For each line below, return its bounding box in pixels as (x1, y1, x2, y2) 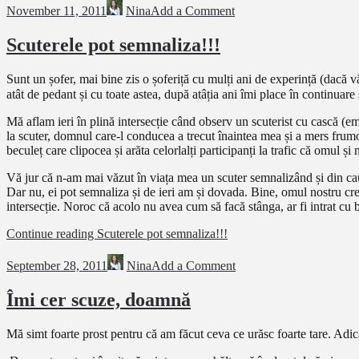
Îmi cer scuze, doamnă (6, 289, 191, 311)
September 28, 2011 (6, 259, 107, 273)
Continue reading (6, 227, 97, 241)
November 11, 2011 (6, 4, 107, 18)
